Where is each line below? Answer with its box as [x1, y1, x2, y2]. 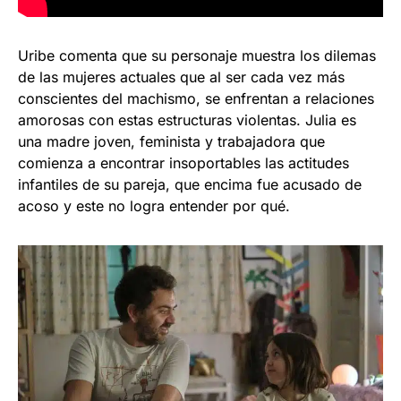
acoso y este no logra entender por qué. [18, 197, 290, 216]
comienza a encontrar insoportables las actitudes [18, 154, 349, 173]
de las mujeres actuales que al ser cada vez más [18, 68, 345, 87]
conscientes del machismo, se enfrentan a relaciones [18, 90, 374, 108]
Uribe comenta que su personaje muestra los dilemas [18, 47, 376, 65]
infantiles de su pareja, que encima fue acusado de [18, 175, 362, 194]
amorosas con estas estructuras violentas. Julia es [18, 111, 356, 130]
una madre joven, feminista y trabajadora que [18, 132, 325, 151]
